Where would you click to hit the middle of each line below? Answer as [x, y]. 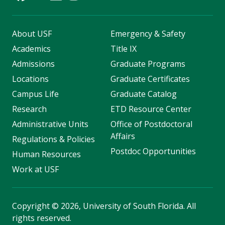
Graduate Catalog [143, 94]
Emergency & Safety [148, 34]
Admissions [33, 64]
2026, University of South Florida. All [127, 206]
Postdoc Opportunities [153, 151]
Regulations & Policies [53, 139]
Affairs [123, 136]
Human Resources [46, 154]
